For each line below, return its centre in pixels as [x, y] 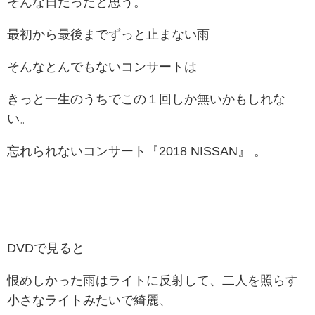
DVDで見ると [46, 249]
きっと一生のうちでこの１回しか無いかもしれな [146, 99]
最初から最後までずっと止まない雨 [108, 35]
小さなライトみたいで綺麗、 [89, 301]
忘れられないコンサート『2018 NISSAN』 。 [137, 152]
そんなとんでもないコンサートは [102, 67]
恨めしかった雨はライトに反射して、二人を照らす [153, 281]
